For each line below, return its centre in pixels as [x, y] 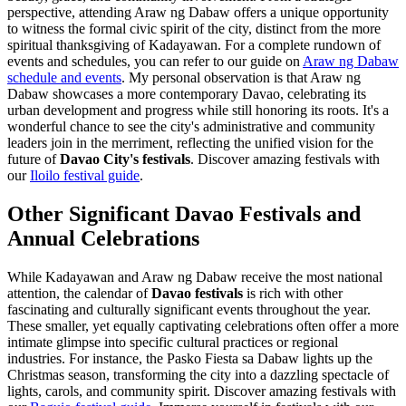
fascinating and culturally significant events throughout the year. [189, 310]
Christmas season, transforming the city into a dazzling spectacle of [198, 375]
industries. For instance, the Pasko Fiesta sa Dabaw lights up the [190, 359]
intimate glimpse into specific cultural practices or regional [173, 343]
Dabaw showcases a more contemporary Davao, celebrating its [187, 94]
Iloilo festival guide [85, 176]
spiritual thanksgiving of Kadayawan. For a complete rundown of [194, 45]
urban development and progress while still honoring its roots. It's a [198, 111]
